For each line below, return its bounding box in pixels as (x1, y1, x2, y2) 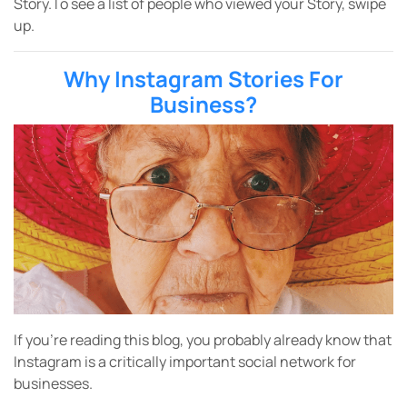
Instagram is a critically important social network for (14, 352, 356, 372)
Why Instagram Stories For (64, 64, 343, 94)
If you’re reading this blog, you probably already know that (14, 330, 392, 351)
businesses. (14, 373, 93, 394)
